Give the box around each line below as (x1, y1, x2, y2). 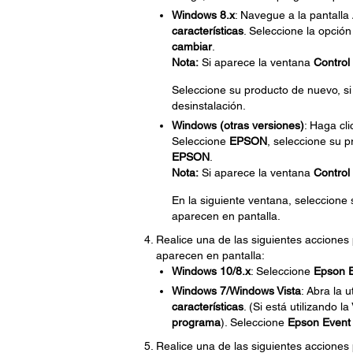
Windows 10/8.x (171, 265, 251, 277)
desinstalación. (171, 99, 246, 112)
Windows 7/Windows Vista (171, 284, 301, 297)
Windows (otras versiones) (171, 119, 304, 132)
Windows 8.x (171, 9, 235, 21)
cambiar (171, 40, 212, 53)
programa (171, 316, 221, 329)
